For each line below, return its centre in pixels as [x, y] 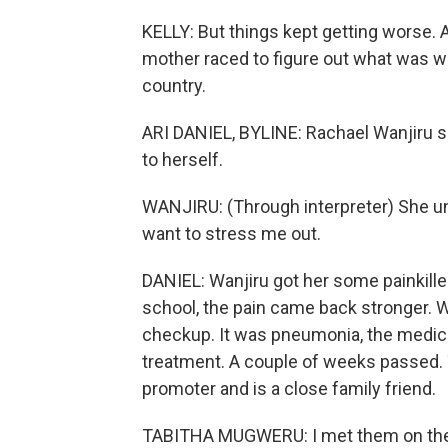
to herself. [182, 159]
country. [174, 85]
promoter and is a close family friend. [289, 388]
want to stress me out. [231, 233]
